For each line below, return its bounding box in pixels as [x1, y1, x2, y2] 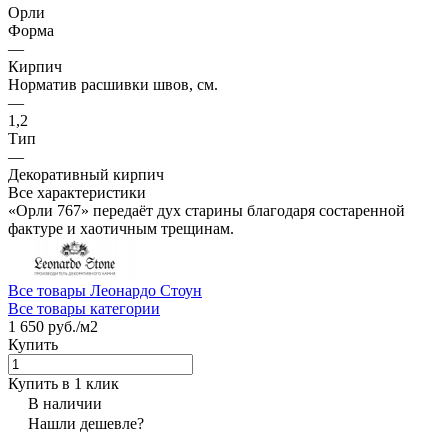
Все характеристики [8, 183, 146, 201]
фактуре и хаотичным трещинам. [8, 219, 234, 237]
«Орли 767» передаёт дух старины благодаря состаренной [8, 201, 405, 219]
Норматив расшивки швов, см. [8, 75, 218, 93]
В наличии [28, 394, 102, 412]
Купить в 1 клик [8, 374, 119, 392]
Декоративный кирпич [8, 165, 164, 183]
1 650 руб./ [8, 317, 80, 335]
